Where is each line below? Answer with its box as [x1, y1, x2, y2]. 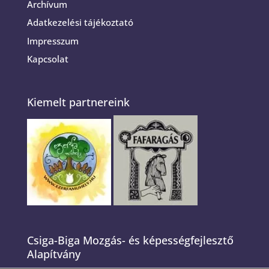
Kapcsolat [26, 53, 68, 65]
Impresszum [26, 34, 79, 47]
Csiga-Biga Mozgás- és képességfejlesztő [26, 233, 234, 248]
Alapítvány [26, 247, 80, 262]
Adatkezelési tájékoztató [26, 16, 133, 29]
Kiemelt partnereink [26, 95, 130, 110]
